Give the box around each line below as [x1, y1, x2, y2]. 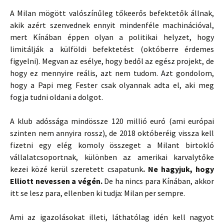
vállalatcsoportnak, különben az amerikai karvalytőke [10, 152, 214, 162]
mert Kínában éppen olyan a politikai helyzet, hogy [10, 32, 214, 42]
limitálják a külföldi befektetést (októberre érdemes [10, 44, 214, 54]
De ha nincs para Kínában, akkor [102, 176, 214, 186]
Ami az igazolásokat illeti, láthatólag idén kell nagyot [10, 212, 214, 222]
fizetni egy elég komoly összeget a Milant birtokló [10, 140, 214, 150]
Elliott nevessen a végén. [10, 176, 102, 186]
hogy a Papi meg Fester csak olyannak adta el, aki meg [10, 80, 214, 90]
